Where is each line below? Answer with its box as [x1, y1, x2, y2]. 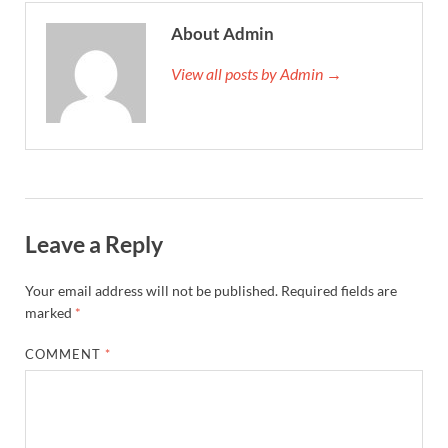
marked [25, 303, 75, 321]
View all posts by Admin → [171, 64, 342, 84]
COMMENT [25, 345, 106, 362]
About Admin [171, 23, 274, 45]
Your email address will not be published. [25, 281, 278, 299]
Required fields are [281, 281, 397, 299]
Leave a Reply [25, 230, 163, 259]
